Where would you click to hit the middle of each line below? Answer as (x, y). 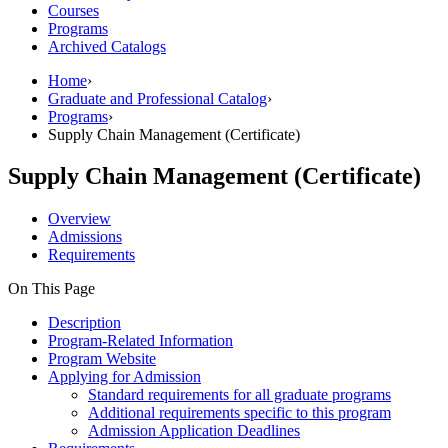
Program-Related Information (140, 341)
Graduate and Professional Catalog (157, 98)
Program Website (102, 359)
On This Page (51, 289)
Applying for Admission (124, 377)
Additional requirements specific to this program (239, 413)
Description (84, 323)
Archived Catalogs (107, 46)
